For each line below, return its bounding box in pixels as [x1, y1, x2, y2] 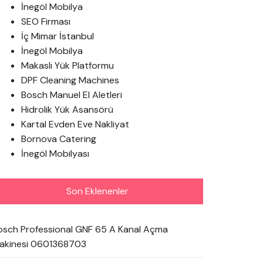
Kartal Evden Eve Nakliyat [21, 118, 129, 130]
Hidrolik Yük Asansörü [21, 103, 113, 116]
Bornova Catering [21, 133, 96, 145]
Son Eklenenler [66, 185, 129, 197]
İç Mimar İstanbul [21, 30, 94, 42]
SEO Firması [21, 15, 70, 28]
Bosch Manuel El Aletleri [21, 89, 122, 101]
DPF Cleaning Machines [21, 74, 119, 86]
